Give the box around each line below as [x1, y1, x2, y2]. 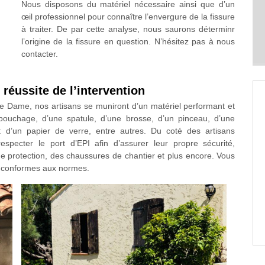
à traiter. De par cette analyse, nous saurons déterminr [21, 24, 235, 34]
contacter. [21, 49, 58, 59]
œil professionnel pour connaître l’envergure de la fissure [21, 12, 235, 21]
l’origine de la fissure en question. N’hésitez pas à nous [21, 37, 235, 46]
